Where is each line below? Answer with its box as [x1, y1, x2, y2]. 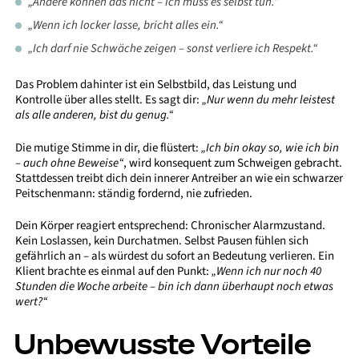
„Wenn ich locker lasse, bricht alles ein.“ [28, 16, 224, 34]
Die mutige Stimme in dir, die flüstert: [15, 139, 202, 156]
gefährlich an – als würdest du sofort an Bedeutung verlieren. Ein [15, 248, 335, 265]
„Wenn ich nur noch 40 [212, 263, 322, 280]
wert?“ [15, 293, 48, 311]
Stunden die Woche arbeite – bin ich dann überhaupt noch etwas [15, 278, 334, 296]
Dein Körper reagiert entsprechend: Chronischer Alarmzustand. [15, 217, 326, 235]
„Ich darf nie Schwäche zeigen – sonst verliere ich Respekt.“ [28, 39, 318, 57]
